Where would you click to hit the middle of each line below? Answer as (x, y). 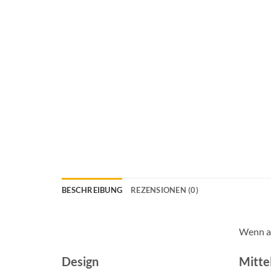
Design (80, 262)
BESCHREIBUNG (92, 190)
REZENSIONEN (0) (165, 190)
